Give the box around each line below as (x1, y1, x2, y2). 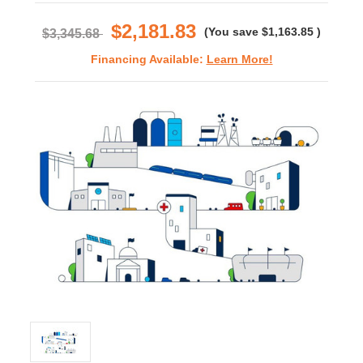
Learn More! (206, 53, 273, 66)
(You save (204, 25, 258, 39)
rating (229, 2, 257, 15)
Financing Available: (90, 53, 207, 66)
